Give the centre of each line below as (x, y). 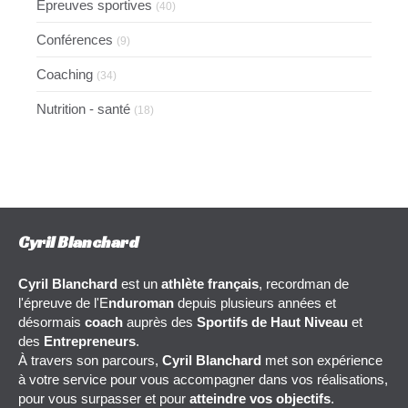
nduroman (141, 302)
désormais (51, 321)
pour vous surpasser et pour (104, 398)
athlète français (208, 283)
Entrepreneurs (88, 341)
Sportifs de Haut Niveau (272, 321)
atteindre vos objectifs (260, 398)
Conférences (75, 39)
